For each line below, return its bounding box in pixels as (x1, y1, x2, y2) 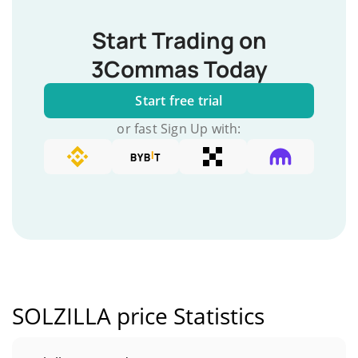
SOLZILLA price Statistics (12, 300, 265, 331)
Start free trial (135, 92, 223, 109)
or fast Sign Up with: (117, 120, 241, 137)
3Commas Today (90, 54, 268, 84)
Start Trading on (91, 25, 267, 55)
